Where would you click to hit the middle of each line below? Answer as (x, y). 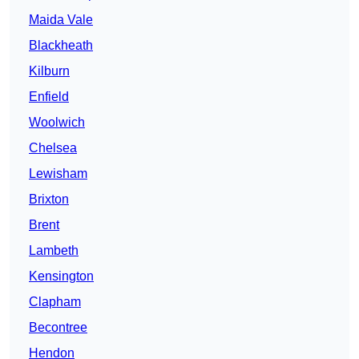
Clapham (55, 302)
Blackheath (61, 46)
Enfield (49, 97)
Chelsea (53, 148)
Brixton (49, 200)
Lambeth (54, 251)
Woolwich (57, 123)
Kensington (61, 276)
